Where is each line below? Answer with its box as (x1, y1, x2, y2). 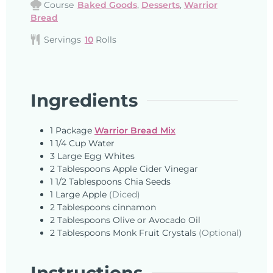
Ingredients (30, 89, 138, 111)
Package (55, 125, 92, 136)
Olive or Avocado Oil (113, 214, 200, 226)
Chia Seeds (124, 176, 171, 188)
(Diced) (109, 189, 140, 200)
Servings (44, 34, 82, 45)
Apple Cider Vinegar (113, 163, 198, 175)
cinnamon (113, 202, 156, 213)
